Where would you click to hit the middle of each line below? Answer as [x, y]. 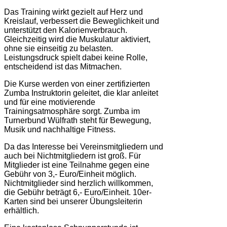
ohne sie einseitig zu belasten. [59, 48]
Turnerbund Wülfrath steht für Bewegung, [78, 120]
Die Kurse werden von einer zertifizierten [77, 84]
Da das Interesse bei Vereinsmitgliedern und [84, 147]
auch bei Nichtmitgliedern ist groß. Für [72, 156]
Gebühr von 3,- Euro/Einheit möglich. [70, 174]
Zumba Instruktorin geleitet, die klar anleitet [81, 93]
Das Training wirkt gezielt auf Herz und [73, 12]
